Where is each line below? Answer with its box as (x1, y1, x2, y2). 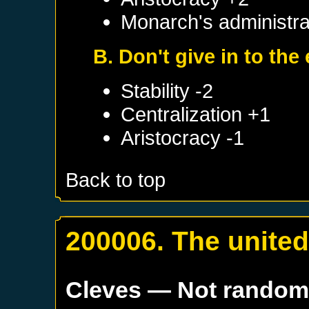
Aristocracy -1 (121, 126, 245, 150)
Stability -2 (121, 79, 214, 103)
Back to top (66, 168, 166, 192)
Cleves (66, 277, 142, 303)
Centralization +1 (121, 103, 271, 126)
